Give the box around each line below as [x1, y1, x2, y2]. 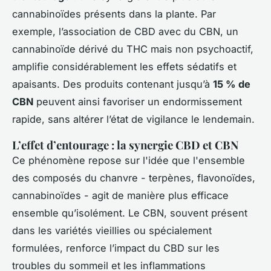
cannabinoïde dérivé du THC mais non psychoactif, [12, 43, 253, 56]
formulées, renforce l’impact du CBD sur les [12, 242, 220, 255]
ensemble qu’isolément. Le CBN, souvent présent [12, 207, 247, 220]
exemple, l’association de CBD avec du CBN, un [12, 25, 238, 38]
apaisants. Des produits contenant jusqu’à [12, 78, 213, 91]
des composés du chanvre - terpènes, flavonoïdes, [12, 172, 255, 184]
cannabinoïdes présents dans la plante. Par [12, 8, 216, 21]
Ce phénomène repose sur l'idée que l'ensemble [12, 154, 245, 167]
